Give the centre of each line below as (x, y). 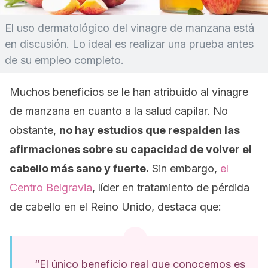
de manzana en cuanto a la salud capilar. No (119, 111)
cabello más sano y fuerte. (79, 168)
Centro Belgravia (51, 188)
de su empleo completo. (64, 60)
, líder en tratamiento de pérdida (171, 188)
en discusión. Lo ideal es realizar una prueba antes (129, 44)
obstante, (34, 130)
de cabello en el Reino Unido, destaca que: (115, 207)
